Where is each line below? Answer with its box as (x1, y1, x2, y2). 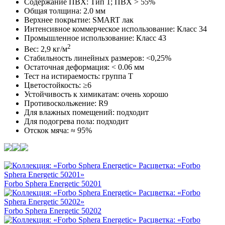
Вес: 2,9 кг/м (24, 45, 67, 54)
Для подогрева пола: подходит (24, 117, 129, 126)
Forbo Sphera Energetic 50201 (4, 179, 101, 188)
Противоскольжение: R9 (24, 99, 108, 108)
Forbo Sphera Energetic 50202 (4, 206, 101, 215)
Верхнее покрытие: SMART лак (24, 15, 134, 24)
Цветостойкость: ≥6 (24, 81, 91, 90)
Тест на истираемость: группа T (24, 72, 133, 81)
